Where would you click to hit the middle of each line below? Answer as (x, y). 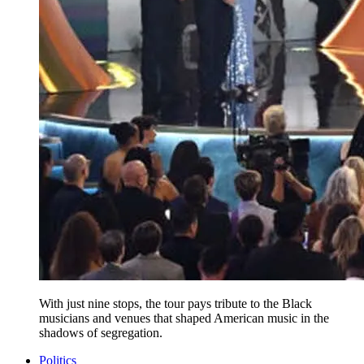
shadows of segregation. (101, 332)
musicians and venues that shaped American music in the (184, 318)
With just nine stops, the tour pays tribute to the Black (175, 303)
